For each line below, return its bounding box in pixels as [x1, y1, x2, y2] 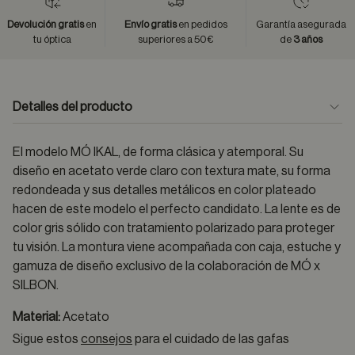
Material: [13, 311, 63, 323]
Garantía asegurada [255, 19, 346, 29]
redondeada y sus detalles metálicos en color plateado [13, 184, 316, 197]
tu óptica [32, 34, 71, 44]
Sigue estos [13, 333, 81, 345]
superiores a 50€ [138, 34, 213, 44]
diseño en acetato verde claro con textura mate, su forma [13, 165, 330, 177]
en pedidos [176, 19, 227, 29]
